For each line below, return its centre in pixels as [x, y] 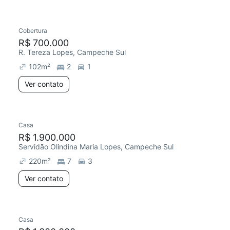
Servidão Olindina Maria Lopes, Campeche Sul [96, 147]
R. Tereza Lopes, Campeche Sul [72, 52]
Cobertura [33, 31]
